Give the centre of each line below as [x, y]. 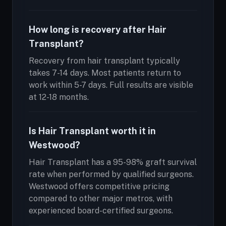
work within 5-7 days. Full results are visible [111, 85]
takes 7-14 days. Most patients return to [105, 73]
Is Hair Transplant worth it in [92, 131]
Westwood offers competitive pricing [99, 186]
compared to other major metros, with [101, 199]
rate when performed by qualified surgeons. [111, 174]
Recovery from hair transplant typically [104, 61]
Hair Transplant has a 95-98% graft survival [113, 162]
